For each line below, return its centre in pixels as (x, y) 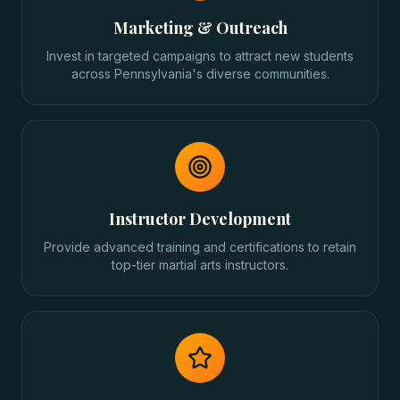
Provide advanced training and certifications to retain (200, 247)
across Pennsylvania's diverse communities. (200, 74)
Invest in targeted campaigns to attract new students (200, 56)
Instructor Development (200, 219)
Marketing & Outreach (200, 28)
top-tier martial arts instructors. (200, 265)
